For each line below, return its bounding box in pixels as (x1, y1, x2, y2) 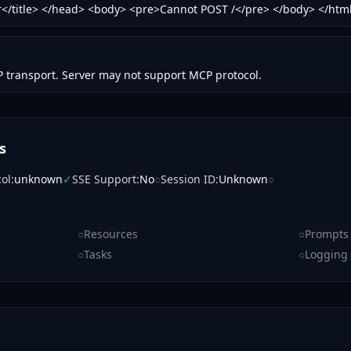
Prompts (305, 226, 349, 241)
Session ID (161, 172, 215, 186)
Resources (84, 226, 138, 241)
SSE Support (72, 172, 136, 186)
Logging (305, 247, 348, 262)
